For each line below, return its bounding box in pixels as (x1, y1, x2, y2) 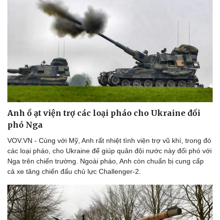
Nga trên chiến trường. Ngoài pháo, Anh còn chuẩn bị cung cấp (7, 157, 204, 165)
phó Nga (7, 119, 43, 130)
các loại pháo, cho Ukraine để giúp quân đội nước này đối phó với (7, 146, 212, 155)
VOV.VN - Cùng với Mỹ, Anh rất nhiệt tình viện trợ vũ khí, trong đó (7, 136, 211, 144)
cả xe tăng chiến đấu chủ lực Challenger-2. (7, 167, 141, 175)
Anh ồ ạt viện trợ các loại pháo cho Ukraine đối (7, 108, 200, 118)
